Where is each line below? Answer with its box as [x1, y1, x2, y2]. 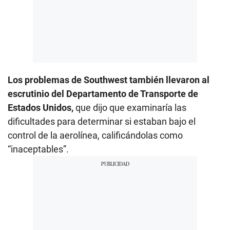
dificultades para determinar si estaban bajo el [8, 116, 196, 127]
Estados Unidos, [8, 102, 73, 113]
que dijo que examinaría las [73, 102, 186, 113]
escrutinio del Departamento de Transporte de [8, 88, 198, 99]
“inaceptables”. [8, 143, 69, 155]
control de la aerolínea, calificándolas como [8, 129, 183, 141]
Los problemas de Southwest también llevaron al [8, 74, 209, 85]
